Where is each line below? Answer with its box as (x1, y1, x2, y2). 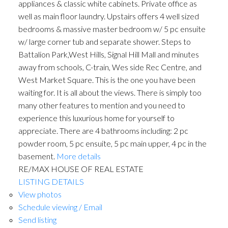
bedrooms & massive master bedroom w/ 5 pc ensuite (18, 24, 206, 34)
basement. (18, 151, 55, 161)
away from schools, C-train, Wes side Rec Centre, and (18, 62, 202, 72)
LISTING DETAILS (18, 177, 84, 187)
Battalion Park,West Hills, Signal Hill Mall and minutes (18, 49, 199, 60)
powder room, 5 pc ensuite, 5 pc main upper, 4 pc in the (18, 138, 207, 149)
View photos (18, 189, 62, 199)
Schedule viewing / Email (18, 202, 102, 212)
